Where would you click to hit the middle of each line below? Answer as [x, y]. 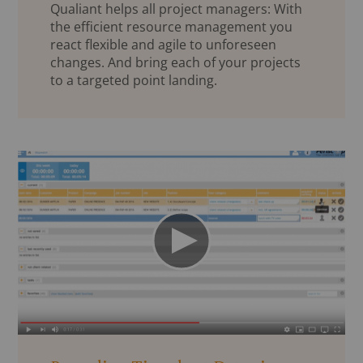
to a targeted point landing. [134, 80]
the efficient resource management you [172, 26]
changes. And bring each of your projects [176, 62]
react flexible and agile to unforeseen [164, 44]
